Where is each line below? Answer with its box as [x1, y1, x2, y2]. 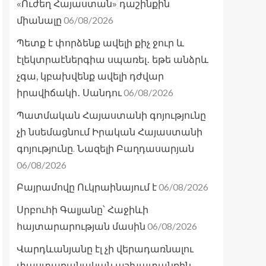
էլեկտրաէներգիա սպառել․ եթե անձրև [17, 54, 208, 66]
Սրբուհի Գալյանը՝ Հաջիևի [17, 204, 148, 216]
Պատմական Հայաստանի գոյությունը [17, 110, 206, 122]
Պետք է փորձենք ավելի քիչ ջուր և [17, 37, 184, 49]
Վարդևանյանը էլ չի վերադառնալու [17, 243, 194, 255]
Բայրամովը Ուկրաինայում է [17, 182, 157, 194]
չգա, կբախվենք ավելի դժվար [17, 71, 164, 83]
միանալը [17, 15, 62, 27]
